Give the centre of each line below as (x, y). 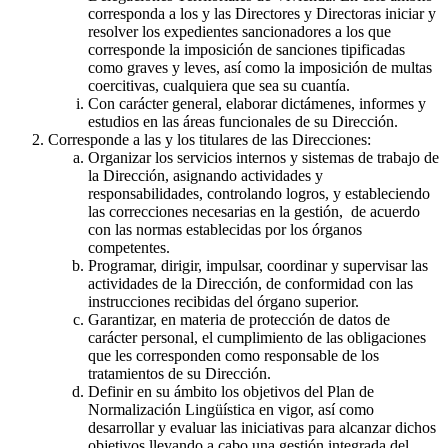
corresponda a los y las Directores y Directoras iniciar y (262, 14)
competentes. (129, 248)
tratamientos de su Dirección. (179, 374)
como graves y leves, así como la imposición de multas (260, 68)
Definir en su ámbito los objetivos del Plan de (231, 392)
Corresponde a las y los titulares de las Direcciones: (209, 140)
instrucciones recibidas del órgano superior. (223, 302)
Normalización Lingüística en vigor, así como (231, 410)
